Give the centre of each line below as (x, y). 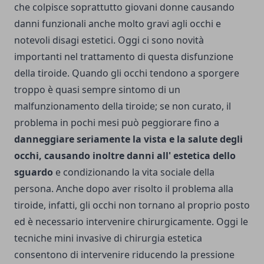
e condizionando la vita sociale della (134, 172)
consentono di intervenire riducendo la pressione (124, 255)
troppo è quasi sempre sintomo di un (97, 90)
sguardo (34, 172)
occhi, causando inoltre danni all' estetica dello (125, 156)
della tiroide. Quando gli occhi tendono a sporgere (127, 73)
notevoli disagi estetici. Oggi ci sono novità (109, 40)
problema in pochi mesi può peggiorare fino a (117, 123)
